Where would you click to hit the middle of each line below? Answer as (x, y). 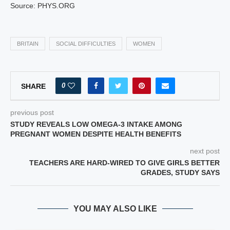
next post (205, 151)
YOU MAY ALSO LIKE (115, 209)
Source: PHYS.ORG (43, 6)
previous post (32, 112)
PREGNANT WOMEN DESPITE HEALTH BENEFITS (96, 134)
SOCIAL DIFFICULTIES (86, 44)
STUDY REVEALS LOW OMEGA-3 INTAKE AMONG (96, 124)
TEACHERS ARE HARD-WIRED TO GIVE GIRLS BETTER (124, 163)
